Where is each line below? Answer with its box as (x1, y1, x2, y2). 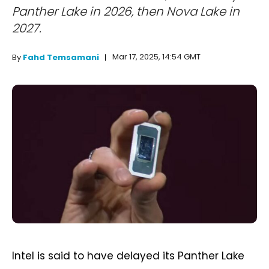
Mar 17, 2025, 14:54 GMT (112, 51, 201, 63)
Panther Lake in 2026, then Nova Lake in (12, 3, 240, 20)
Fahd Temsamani (23, 52, 99, 64)
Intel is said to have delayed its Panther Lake (12, 249, 244, 264)
